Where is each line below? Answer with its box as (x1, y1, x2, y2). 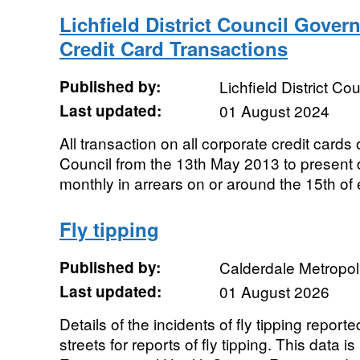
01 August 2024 (219, 100, 329, 121)
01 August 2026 (219, 280, 329, 302)
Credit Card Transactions (59, 35, 288, 62)
